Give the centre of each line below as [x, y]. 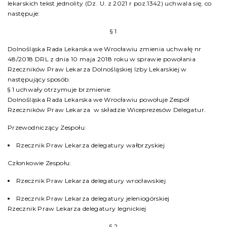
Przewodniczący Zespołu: [47, 127]
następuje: [24, 13]
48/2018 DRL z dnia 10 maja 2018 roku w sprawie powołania [102, 59]
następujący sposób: [39, 79]
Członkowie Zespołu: [40, 163]
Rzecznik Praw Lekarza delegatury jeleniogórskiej [93, 198]
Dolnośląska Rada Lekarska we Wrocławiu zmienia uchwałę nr [105, 49]
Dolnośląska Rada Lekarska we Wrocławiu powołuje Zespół [99, 100]
